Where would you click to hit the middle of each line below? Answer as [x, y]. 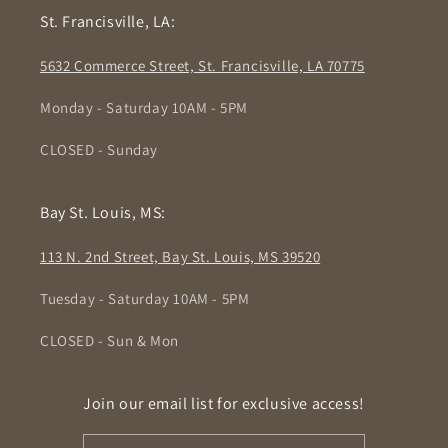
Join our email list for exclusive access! [224, 404]
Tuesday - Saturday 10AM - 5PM [145, 299]
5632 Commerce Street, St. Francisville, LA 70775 [202, 66]
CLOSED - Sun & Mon [109, 341]
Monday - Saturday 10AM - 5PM [144, 108]
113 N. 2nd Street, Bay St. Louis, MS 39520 [180, 257]
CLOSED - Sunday [99, 150]
